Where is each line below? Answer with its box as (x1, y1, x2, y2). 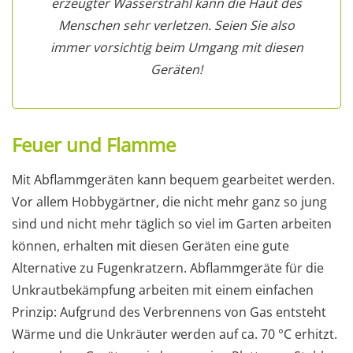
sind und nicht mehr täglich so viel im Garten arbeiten (12, 214, 332, 232)
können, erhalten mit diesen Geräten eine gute (12, 236, 289, 255)
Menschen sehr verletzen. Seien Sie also (58, 16, 295, 34)
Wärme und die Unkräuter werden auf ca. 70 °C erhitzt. (12, 325, 337, 343)
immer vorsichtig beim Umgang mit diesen (50, 38, 303, 56)
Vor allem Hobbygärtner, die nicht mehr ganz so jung (12, 192, 327, 210)
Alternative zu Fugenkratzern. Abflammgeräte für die (12, 258, 324, 277)
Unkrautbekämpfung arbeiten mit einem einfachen (12, 281, 314, 299)
